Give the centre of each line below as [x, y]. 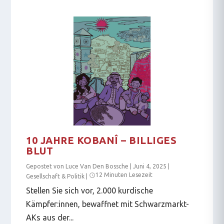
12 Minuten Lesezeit [124, 174]
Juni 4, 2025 [150, 166]
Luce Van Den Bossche [97, 166]
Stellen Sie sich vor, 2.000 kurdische [90, 190]
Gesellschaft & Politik [55, 176]
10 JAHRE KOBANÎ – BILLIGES [101, 140]
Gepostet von [46, 166]
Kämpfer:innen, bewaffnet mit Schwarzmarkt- [108, 204]
